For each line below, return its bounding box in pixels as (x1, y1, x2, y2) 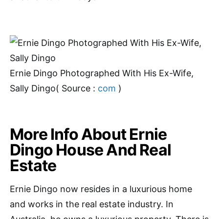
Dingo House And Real (10, 140, 172, 159)
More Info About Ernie (10, 125, 167, 144)
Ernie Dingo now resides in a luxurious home (10, 184, 192, 194)
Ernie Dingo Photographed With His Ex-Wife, (10, 68, 194, 78)
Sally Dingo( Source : (10, 83, 98, 93)
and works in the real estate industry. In (10, 199, 174, 209)
